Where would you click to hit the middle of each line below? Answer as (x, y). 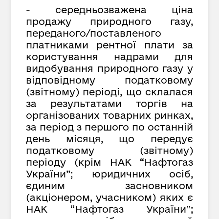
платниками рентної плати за (109, 45)
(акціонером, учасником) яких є (109, 197)
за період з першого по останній (109, 127)
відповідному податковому (109, 80)
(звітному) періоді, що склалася (109, 92)
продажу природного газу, (109, 22)
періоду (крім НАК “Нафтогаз (109, 162)
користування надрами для (109, 57)
